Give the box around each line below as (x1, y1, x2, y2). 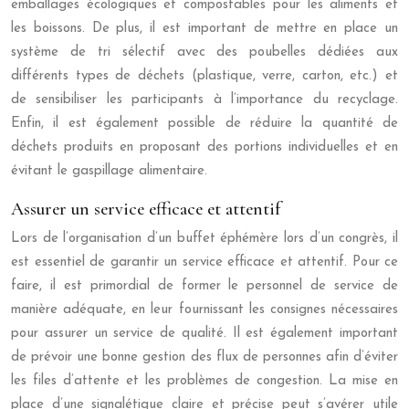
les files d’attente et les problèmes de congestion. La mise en (11, 373, 398, 388)
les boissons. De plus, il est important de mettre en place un (11, 21, 398, 36)
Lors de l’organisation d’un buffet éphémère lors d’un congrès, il (11, 231, 398, 246)
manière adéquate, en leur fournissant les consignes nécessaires (11, 302, 398, 317)
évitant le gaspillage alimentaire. (11, 163, 207, 178)
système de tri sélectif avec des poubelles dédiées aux (11, 45, 398, 59)
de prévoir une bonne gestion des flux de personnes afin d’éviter (11, 350, 398, 364)
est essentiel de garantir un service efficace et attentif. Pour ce (11, 255, 398, 269)
